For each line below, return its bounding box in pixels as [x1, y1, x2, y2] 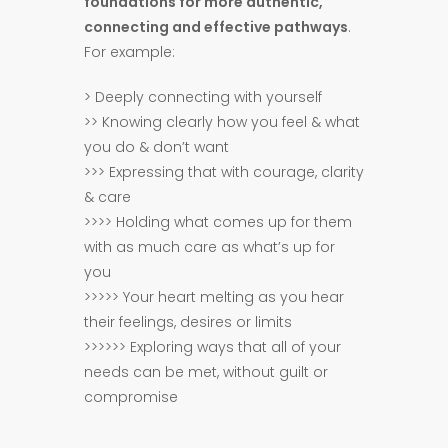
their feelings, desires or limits [84, 312, 292, 332]
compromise [84, 387, 178, 407]
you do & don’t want [84, 137, 229, 157]
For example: [84, 42, 175, 62]
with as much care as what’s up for [84, 237, 335, 257]
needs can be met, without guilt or [84, 362, 328, 382]
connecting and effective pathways [84, 17, 348, 37]
